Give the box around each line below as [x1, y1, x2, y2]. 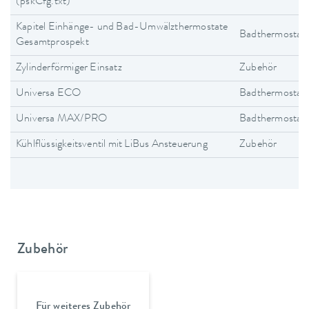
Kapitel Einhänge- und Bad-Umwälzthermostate [16, 21, 228, 33]
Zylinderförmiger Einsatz [16, 62, 122, 74]
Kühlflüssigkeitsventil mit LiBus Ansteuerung [16, 139, 208, 150]
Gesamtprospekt [16, 37, 89, 48]
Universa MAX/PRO [16, 113, 108, 125]
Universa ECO [16, 88, 81, 99]
